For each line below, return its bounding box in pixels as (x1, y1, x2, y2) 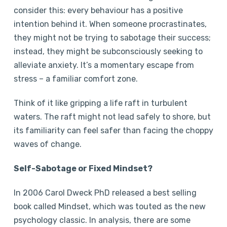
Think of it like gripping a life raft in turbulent (13, 98, 187, 108)
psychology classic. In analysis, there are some (13, 215, 191, 225)
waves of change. (13, 139, 82, 149)
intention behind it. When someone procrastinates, (13, 19, 207, 29)
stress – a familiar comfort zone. (13, 73, 138, 84)
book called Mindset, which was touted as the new (13, 201, 206, 211)
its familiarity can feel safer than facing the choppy (13, 125, 213, 135)
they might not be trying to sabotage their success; (13, 32, 211, 43)
